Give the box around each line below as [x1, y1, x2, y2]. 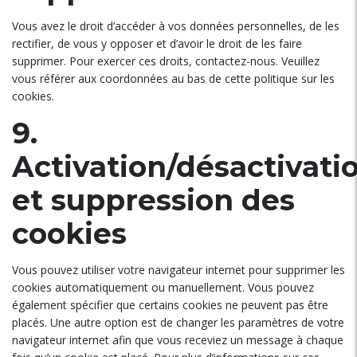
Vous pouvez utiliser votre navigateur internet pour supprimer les [12, 262, 345, 277]
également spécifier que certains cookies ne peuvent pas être [12, 297, 328, 312]
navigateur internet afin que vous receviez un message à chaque [12, 332, 343, 347]
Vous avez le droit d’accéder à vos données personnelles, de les [12, 18, 339, 33]
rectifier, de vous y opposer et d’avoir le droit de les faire [12, 36, 302, 51]
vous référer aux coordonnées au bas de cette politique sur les [12, 71, 335, 86]
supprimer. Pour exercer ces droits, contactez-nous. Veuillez [12, 53, 320, 69]
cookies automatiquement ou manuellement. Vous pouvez [12, 280, 314, 295]
